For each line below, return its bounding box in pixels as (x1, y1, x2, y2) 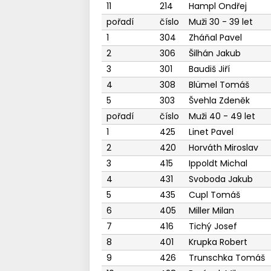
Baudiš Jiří (188, 63, 230, 75)
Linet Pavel (188, 126, 233, 138)
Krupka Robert (188, 236, 247, 248)
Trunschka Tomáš (188, 252, 265, 264)
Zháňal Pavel (188, 31, 242, 44)
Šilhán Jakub (188, 47, 241, 59)
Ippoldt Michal (188, 157, 247, 169)
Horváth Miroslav (188, 142, 258, 154)
